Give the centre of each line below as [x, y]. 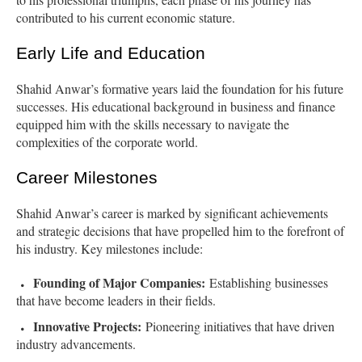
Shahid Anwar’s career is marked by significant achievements [172, 213]
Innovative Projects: [87, 326]
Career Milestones [87, 178]
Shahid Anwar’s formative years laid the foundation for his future [180, 89]
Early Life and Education [111, 53]
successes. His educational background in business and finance [176, 107]
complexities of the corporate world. [107, 142]
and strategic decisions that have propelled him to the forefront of [180, 231]
